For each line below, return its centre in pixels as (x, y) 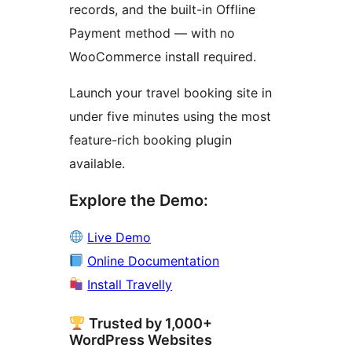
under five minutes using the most (170, 116)
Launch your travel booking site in (170, 92)
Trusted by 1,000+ (148, 323)
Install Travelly (130, 284)
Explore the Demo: (139, 200)
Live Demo (119, 237)
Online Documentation (154, 260)
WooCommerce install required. (163, 56)
